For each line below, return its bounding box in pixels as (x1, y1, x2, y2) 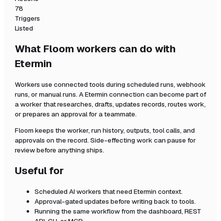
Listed (15, 24, 33, 33)
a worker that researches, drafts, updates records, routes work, (15, 99, 206, 109)
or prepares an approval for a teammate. (15, 109, 137, 118)
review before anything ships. (15, 146, 104, 155)
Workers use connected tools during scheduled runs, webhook (15, 79, 206, 89)
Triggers (15, 14, 40, 23)
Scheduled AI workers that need (35, 186, 134, 196)
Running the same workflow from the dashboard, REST (35, 206, 201, 216)
